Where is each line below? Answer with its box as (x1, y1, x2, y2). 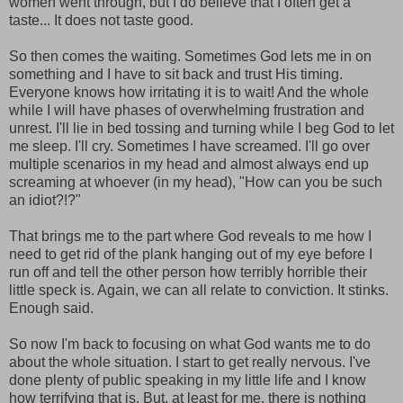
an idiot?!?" (9, 193, 81, 209)
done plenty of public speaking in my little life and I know (9, 372, 366, 389)
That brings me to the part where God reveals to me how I (9, 228, 372, 245)
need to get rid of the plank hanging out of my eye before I (9, 246, 372, 263)
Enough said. (9, 300, 94, 317)
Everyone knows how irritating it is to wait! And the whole (9, 85, 369, 101)
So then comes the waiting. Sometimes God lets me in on (9, 49, 372, 65)
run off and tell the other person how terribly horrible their (9, 264, 367, 281)
